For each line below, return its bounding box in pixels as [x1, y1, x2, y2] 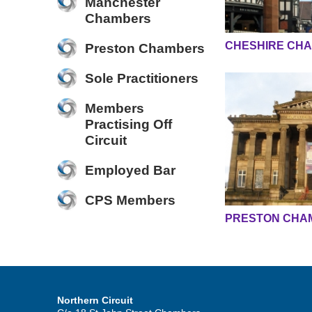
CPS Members [85, 193, 175, 208]
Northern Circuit [57, 295, 133, 306]
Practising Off [85, 117, 172, 132]
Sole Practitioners [85, 71, 198, 86]
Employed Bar [85, 163, 175, 178]
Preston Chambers [85, 41, 205, 56]
